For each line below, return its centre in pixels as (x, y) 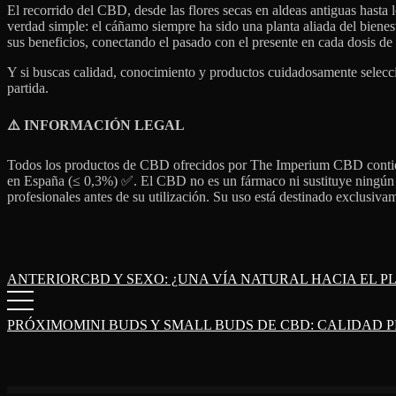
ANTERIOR (44, 279)
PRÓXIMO (40, 325)
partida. (28, 88)
